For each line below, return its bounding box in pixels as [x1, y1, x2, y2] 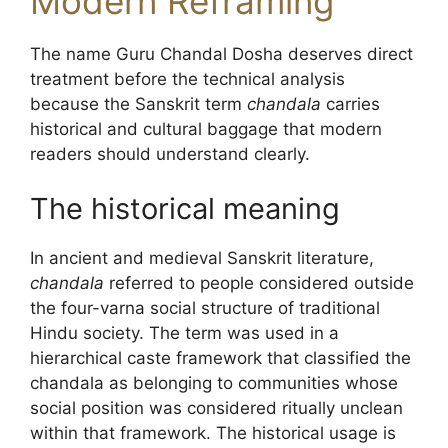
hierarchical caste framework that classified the [30, 348, 411, 368]
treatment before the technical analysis [30, 68, 345, 89]
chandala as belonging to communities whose [30, 373, 398, 393]
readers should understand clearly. [30, 143, 310, 164]
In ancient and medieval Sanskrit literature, [30, 248, 374, 268]
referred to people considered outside [104, 273, 414, 293]
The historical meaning [30, 191, 340, 226]
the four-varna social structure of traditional [30, 298, 380, 318]
